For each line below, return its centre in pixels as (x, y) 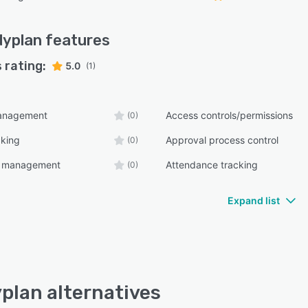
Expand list (254, 200)
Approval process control (222, 140)
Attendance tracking (212, 165)
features (76, 40)
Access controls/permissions (230, 115)
